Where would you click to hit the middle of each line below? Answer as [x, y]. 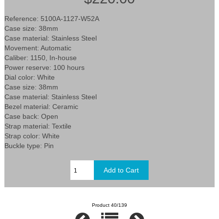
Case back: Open [32, 117]
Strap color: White [32, 136]
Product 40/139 [109, 205]
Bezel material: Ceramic [42, 107]
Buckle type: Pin [29, 146]
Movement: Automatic [38, 48]
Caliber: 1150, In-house [41, 58]
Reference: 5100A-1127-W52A [52, 19]
